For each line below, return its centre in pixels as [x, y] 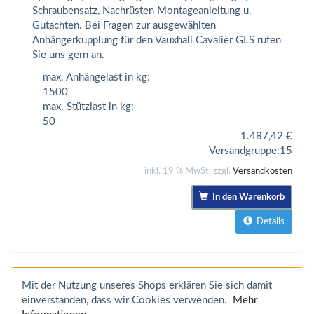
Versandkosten [262, 171]
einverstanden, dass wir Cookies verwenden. [127, 300]
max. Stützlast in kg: [88, 107]
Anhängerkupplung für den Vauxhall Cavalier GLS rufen [157, 41]
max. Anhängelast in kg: [96, 77]
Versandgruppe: [244, 151]
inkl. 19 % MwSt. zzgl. [189, 171]
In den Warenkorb [246, 197]
